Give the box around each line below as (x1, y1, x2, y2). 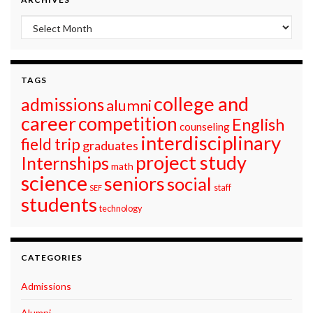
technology (99, 203, 143, 214)
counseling (180, 120, 230, 133)
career (21, 112, 76, 136)
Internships (21, 152, 109, 174)
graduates (82, 138, 138, 154)
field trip (21, 135, 80, 154)
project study (136, 151, 247, 175)
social (167, 173, 212, 195)
